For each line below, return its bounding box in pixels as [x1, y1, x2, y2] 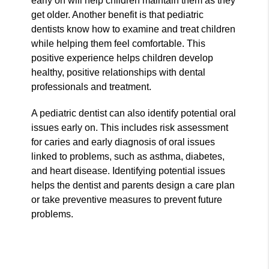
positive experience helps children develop [31, 52, 214, 63]
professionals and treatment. [31, 81, 152, 92]
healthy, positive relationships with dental [31, 67, 206, 77]
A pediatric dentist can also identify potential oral [31, 107, 237, 118]
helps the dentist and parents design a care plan [31, 180, 235, 190]
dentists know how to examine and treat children [31, 23, 236, 34]
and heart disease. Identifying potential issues [31, 165, 226, 176]
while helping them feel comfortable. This [31, 38, 206, 49]
